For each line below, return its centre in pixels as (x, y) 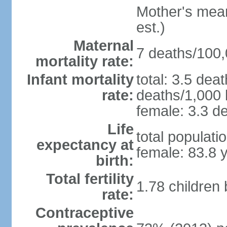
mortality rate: (84, 61)
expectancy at (85, 145)
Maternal (103, 46)
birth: (115, 161)
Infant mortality (80, 80)
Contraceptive (84, 213)
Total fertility (90, 179)
